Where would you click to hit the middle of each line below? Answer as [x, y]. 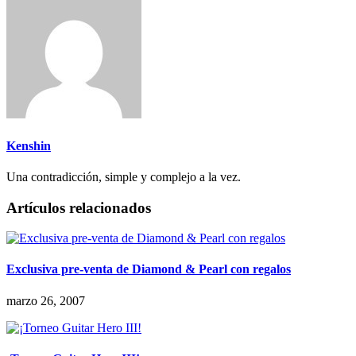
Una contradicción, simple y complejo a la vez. [124, 176]
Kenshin [29, 145]
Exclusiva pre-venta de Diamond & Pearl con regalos [149, 269]
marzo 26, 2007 [46, 300]
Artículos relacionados [79, 207]
